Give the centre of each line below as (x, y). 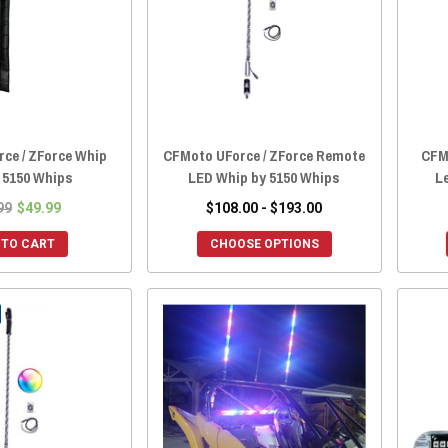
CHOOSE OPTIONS (264, 244)
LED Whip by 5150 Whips (264, 178)
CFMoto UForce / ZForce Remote (264, 156)
